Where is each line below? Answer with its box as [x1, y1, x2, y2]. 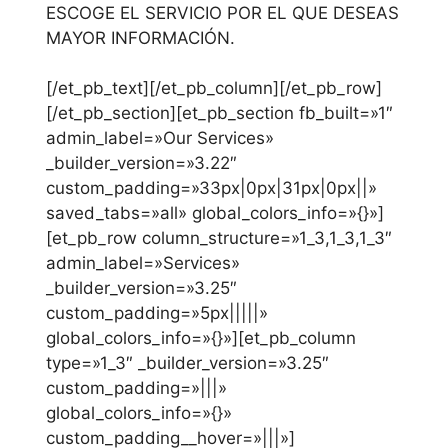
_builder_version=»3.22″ [46, 153, 237, 174]
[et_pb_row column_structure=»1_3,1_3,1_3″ [46, 228, 392, 249]
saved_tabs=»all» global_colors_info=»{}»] [46, 203, 384, 224]
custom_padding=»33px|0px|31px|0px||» [46, 178, 377, 199]
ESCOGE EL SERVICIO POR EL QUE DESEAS [46, 2, 399, 23]
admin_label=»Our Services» [46, 128, 274, 149]
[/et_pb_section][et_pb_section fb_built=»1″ [46, 103, 393, 124]
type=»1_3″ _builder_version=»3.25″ [46, 353, 329, 374]
